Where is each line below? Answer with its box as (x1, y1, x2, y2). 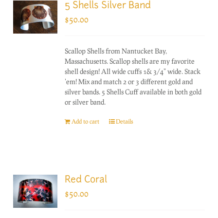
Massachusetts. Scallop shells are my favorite (65, 56, 195, 65)
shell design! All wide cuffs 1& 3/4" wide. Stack (65, 67, 201, 75)
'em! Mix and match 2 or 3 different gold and (65, 77, 193, 86)
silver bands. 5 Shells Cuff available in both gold (65, 87, 202, 96)
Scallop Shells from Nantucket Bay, (65, 46, 167, 55)
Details (116, 117, 134, 125)
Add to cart (72, 117, 100, 125)
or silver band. (65, 97, 106, 106)
